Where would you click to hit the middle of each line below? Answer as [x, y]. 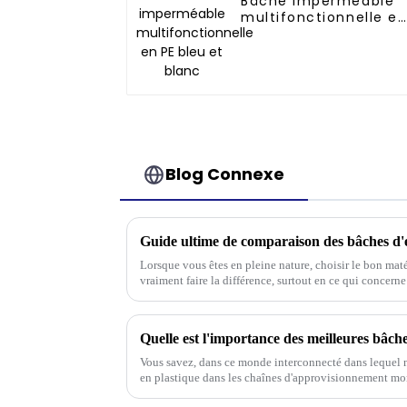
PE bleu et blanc [303, 34]
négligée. [163, 393]
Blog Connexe [225, 174]
